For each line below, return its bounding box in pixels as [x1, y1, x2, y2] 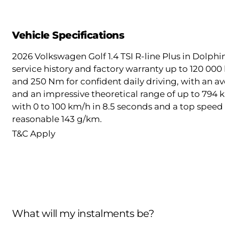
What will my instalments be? [12, 207, 154, 219]
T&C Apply [12, 128, 55, 139]
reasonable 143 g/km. [12, 114, 102, 124]
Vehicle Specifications [12, 29, 124, 41]
